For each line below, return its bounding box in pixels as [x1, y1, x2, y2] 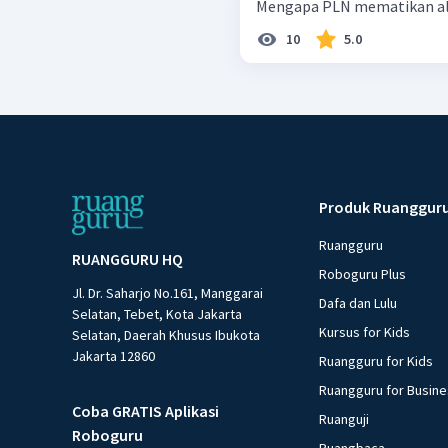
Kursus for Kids [319, 322, 411, 341]
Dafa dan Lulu [319, 293, 398, 312]
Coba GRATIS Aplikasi [72, 400, 219, 421]
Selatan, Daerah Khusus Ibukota [72, 325, 260, 344]
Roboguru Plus [319, 264, 407, 283]
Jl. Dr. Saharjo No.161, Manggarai [72, 283, 263, 302]
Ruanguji [319, 409, 370, 428]
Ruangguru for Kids [319, 351, 434, 370]
